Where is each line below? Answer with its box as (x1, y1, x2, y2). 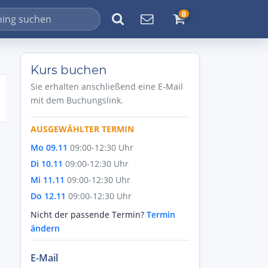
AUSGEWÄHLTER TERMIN (31, 123, 134, 135)
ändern (31, 223, 60, 234)
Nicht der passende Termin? (31, 209, 147, 220)
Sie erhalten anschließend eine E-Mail (31, 81, 183, 92)
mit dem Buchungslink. (31, 95, 123, 106)
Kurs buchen (31, 63, 107, 77)
